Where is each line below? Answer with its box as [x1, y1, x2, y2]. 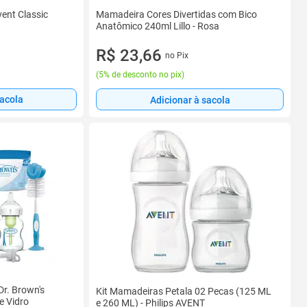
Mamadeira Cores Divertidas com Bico [96, 9, 257, 20]
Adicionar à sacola [149, 94, 230, 106]
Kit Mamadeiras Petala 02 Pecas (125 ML [96, 285, 271, 297]
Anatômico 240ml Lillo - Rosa [96, 21, 219, 32]
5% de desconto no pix [99, 70, 182, 79]
